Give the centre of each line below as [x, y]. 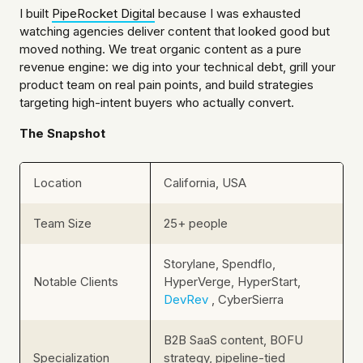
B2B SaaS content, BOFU [233, 340]
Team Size [62, 224]
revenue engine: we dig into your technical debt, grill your [177, 67]
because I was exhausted [228, 14]
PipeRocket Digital [103, 14]
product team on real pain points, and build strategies [167, 85]
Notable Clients [76, 282]
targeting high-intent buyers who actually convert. [157, 103]
